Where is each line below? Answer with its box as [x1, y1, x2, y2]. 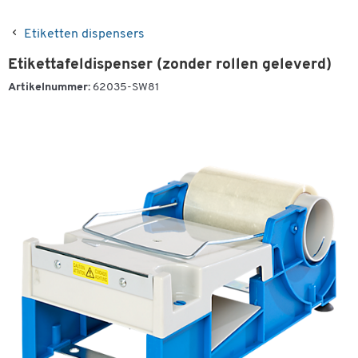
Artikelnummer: [8, 82, 90, 93]
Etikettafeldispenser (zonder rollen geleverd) [8, 58, 332, 73]
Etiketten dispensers [24, 28, 145, 41]
